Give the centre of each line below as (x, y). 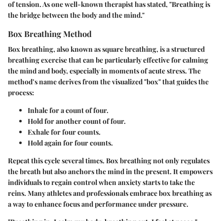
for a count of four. (78, 110)
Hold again (45, 143)
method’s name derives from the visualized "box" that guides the (108, 81)
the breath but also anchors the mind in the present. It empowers (110, 171)
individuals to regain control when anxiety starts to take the (101, 182)
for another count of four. (84, 121)
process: (21, 92)
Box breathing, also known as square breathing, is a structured (106, 49)
